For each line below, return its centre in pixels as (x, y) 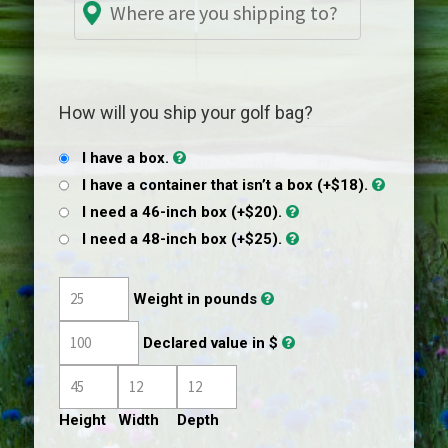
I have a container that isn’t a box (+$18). (225, 185)
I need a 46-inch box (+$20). (182, 212)
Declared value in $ (210, 343)
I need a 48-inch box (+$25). (182, 239)
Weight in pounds (195, 299)
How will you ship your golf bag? (186, 112)
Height (82, 420)
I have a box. (125, 158)
